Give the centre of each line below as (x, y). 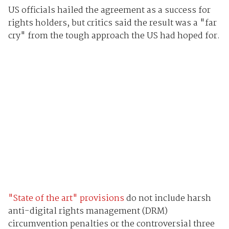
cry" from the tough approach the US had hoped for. (114, 36)
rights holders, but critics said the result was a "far (112, 24)
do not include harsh (167, 198)
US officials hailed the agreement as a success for (109, 11)
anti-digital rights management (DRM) (88, 211)
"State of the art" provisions (66, 198)
